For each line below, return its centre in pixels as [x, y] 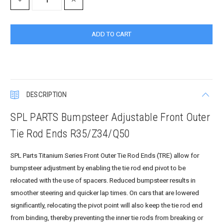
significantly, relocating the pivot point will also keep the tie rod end [107, 206]
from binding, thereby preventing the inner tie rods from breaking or [107, 218]
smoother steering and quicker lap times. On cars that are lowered [105, 193]
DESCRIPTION [47, 95]
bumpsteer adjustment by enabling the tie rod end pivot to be [98, 168]
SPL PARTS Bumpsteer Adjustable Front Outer [110, 117]
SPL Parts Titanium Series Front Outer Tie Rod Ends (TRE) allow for [105, 156]
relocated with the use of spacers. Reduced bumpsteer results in [103, 181]
